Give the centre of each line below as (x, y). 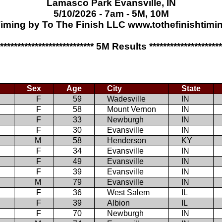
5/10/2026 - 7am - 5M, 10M (111, 14)
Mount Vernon (132, 109)
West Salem (128, 192)
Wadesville (126, 99)
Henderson (127, 140)
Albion (118, 203)
